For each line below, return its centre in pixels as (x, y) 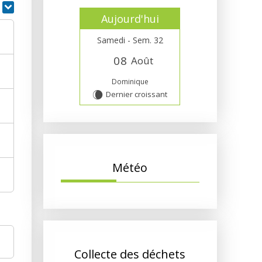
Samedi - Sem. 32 (130, 40)
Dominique (130, 81)
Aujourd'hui (130, 18)
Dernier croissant (137, 94)
